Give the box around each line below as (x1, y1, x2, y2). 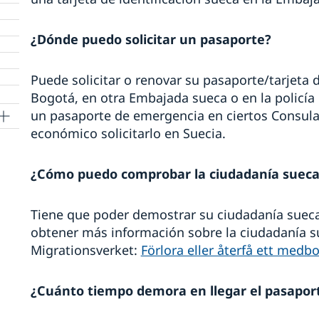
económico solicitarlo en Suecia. (30, 125, 226, 142)
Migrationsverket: (30, 241, 141, 259)
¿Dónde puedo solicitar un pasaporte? (30, 31, 271, 48)
